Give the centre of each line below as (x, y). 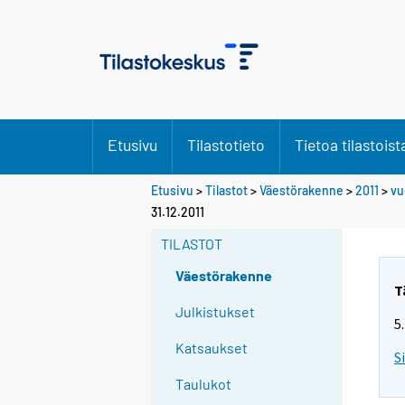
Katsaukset (212, 348)
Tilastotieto (226, 145)
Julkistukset (216, 312)
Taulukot (204, 384)
